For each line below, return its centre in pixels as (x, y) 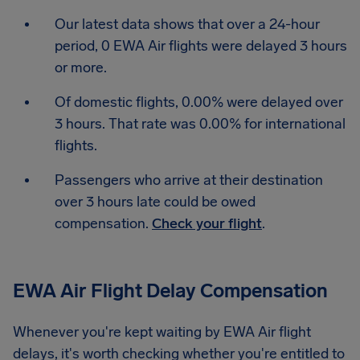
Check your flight (207, 223)
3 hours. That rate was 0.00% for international (200, 124)
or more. (81, 67)
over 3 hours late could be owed (155, 202)
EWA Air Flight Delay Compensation (170, 290)
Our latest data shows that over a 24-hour (187, 24)
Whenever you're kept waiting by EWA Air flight (162, 332)
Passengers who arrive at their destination (189, 180)
